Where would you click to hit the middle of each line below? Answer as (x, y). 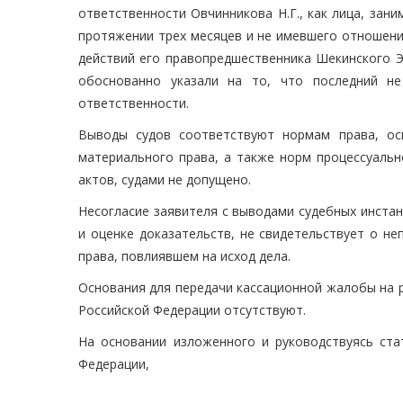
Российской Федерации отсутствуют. (192, 310)
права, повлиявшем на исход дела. (184, 256)
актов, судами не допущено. (165, 180)
